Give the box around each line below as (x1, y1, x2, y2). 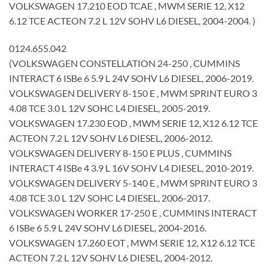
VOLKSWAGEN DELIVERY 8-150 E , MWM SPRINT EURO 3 (9, 87, 257, 99)
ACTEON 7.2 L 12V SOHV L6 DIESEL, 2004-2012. (9, 252, 212, 264)
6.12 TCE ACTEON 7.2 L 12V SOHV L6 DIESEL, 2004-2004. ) (9, 15, 255, 27)
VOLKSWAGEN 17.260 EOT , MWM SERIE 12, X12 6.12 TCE (9, 237, 255, 249)
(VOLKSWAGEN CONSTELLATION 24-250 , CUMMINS (9, 57, 240, 69)
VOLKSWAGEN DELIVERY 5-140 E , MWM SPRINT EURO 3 (9, 177, 257, 189)
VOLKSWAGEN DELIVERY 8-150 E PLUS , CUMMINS (9, 147, 232, 159)
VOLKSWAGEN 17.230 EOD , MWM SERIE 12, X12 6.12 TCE (9, 117, 258, 129)
